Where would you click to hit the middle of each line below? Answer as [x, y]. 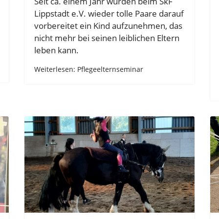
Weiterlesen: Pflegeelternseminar [89, 69]
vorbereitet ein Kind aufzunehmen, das [108, 25]
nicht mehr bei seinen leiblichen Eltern [107, 38]
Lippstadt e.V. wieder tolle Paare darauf [109, 13]
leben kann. [56, 50]
